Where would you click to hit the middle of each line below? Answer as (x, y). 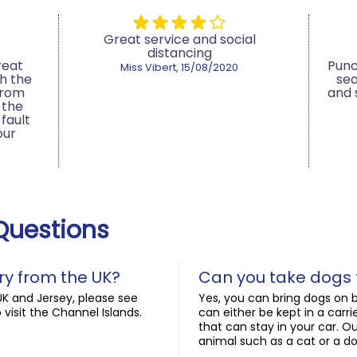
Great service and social (179, 39)
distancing (179, 53)
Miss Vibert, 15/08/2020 (180, 68)
